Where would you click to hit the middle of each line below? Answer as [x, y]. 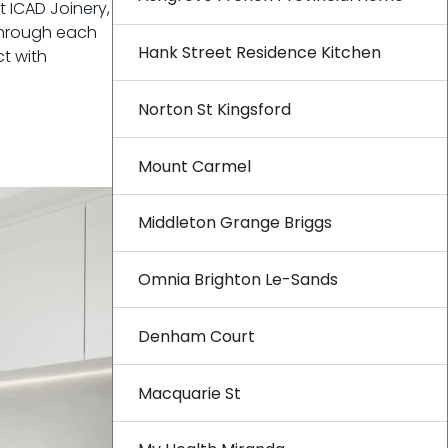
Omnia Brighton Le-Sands [238, 280]
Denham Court [196, 336]
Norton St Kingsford [214, 109]
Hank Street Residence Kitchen [259, 52]
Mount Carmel [194, 166]
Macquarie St [189, 393]
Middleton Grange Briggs [235, 223]
